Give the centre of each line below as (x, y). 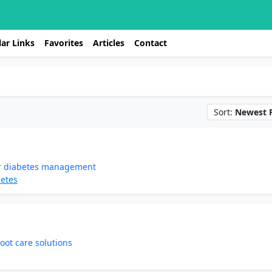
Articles (109, 43)
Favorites (64, 43)
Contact (151, 43)
